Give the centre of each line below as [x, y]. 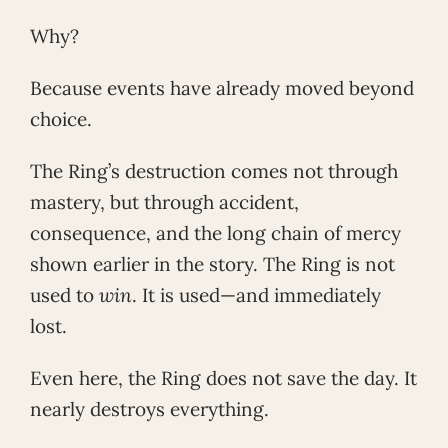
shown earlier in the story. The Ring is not [212, 264]
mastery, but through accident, [164, 202]
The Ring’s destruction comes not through [214, 171]
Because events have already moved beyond [222, 88]
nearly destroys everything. [149, 409]
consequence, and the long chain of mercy [215, 233]
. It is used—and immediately [256, 295]
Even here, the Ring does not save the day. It [223, 378]
